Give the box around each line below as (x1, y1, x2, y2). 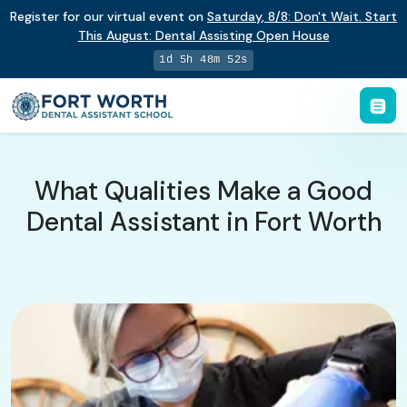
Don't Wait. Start (294, 8, 397, 25)
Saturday (207, 8, 262, 25)
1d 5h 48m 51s (159, 54, 248, 66)
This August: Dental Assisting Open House (77, 27, 330, 44)
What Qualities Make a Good (35, 174, 372, 208)
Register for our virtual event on (10, 8, 207, 25)
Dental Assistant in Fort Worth (25, 204, 382, 239)
